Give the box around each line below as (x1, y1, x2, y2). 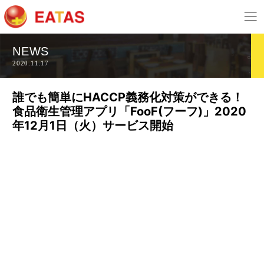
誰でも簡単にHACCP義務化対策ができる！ (12, 90, 243, 104)
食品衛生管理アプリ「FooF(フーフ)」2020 (12, 104, 246, 118)
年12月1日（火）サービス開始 (12, 118, 173, 133)
